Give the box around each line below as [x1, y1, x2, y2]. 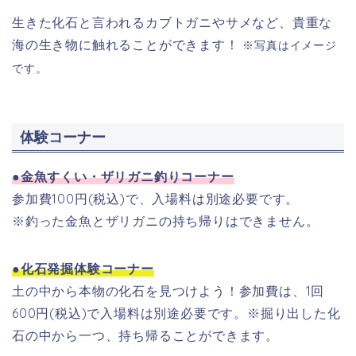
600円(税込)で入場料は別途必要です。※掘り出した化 [12, 304, 341, 321]
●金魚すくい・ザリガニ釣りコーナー [12, 168, 234, 184]
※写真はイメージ [242, 38, 337, 53]
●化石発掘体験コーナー [12, 260, 154, 277]
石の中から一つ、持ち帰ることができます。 [12, 327, 279, 343]
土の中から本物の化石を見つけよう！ [12, 282, 239, 299]
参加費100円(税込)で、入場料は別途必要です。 [12, 190, 300, 207]
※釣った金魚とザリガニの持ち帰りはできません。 [12, 212, 319, 229]
